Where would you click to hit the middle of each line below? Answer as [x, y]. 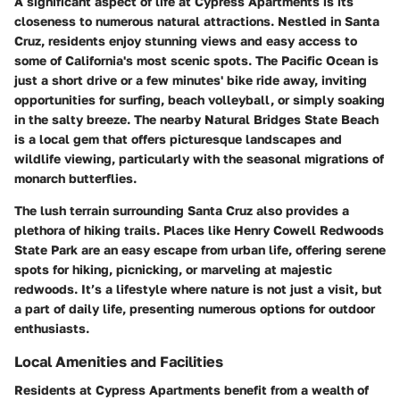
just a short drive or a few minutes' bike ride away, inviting [191, 80]
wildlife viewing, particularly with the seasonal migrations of [199, 159]
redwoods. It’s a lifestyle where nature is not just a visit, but [198, 289]
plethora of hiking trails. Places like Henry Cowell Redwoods [199, 230]
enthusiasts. [52, 329]
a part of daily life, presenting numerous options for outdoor [195, 309]
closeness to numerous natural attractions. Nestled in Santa [197, 21]
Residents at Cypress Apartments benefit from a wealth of [192, 390]
